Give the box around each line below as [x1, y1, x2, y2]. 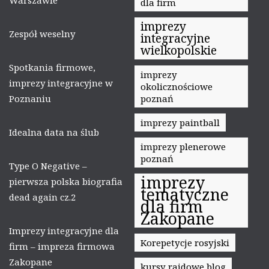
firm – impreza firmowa [9, 240, 115, 252]
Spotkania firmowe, [9, 61, 95, 73]
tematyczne [141, 183, 229, 205]
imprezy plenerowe [141, 140, 226, 153]
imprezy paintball [141, 116, 220, 128]
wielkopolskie [141, 41, 217, 58]
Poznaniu [9, 92, 51, 104]
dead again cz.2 [9, 190, 76, 203]
